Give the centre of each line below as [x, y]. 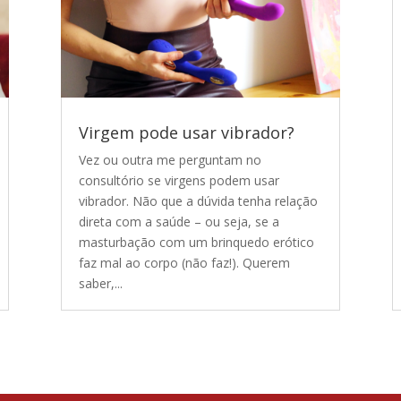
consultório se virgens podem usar [179, 180]
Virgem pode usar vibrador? [186, 132]
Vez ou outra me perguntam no [170, 159]
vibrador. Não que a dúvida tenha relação [198, 200]
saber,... [100, 283]
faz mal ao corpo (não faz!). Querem [184, 262]
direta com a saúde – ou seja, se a [179, 221]
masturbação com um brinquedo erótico [196, 242]
